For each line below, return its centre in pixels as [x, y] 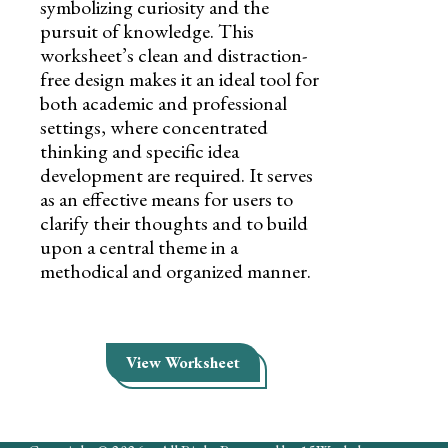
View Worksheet [183, 362]
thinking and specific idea [139, 150]
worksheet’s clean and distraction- [173, 54]
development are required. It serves [176, 174]
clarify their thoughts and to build [174, 222]
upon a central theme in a [139, 246]
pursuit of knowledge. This [147, 30]
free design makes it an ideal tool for [179, 78]
